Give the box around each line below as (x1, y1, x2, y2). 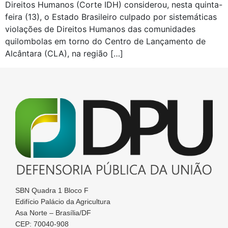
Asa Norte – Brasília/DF (15, 208, 91, 217)
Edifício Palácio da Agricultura (15, 197, 110, 206)
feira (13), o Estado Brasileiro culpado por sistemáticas (5, 12, 217, 22)
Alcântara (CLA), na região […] (5, 48, 123, 59)
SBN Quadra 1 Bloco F (15, 186, 89, 194)
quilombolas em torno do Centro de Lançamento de (5, 36, 206, 47)
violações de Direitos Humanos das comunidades (5, 24, 195, 35)
